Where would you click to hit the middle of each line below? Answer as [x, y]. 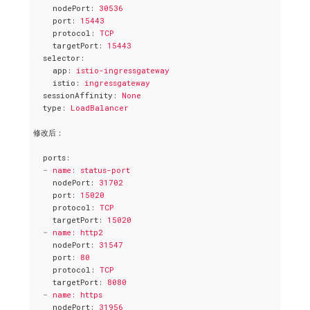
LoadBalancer [100, 107]
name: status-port [91, 170]
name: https [77, 294]
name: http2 [78, 232]
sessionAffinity [78, 95]
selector [62, 57]
